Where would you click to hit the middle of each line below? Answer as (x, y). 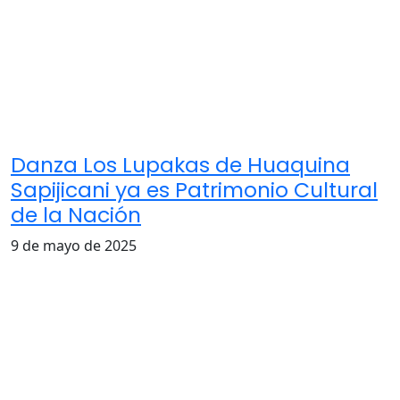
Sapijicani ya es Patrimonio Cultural (194, 189)
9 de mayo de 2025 (74, 245)
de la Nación (76, 214)
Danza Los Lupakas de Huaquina (180, 164)
